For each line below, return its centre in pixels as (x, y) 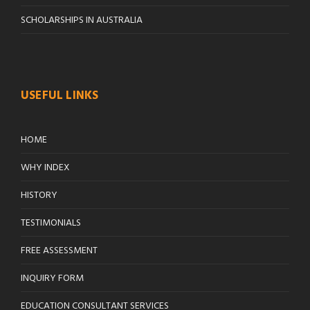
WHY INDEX (45, 168)
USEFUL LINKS (60, 96)
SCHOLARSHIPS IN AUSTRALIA (82, 21)
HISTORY (39, 196)
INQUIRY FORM (52, 279)
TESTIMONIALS (51, 224)
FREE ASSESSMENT (59, 251)
